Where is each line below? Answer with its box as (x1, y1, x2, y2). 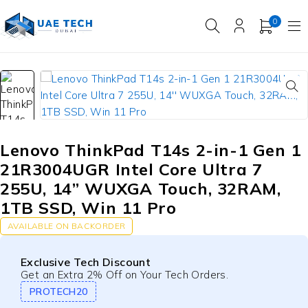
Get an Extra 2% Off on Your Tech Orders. (21, 268, 228, 282)
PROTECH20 (30, 285, 88, 298)
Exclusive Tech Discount (21, 255, 151, 269)
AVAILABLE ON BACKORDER (8, 221, 126, 232)
